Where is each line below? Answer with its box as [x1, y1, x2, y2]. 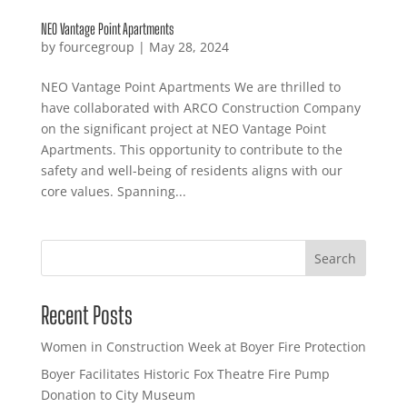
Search [314, 250, 357, 268]
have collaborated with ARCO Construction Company [40, 99, 361, 117]
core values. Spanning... [40, 183, 186, 201]
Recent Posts [40, 301, 133, 331]
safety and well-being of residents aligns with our [40, 162, 342, 180]
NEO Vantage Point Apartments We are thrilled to [40, 78, 341, 96]
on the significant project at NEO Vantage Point [40, 120, 326, 138]
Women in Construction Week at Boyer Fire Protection [40, 338, 366, 356]
